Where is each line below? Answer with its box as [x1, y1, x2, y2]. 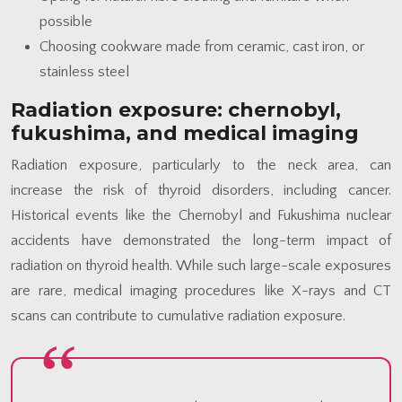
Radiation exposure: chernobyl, [11, 97, 341, 122]
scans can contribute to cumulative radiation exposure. [11, 307, 345, 324]
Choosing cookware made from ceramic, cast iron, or [39, 38, 364, 55]
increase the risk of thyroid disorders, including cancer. [11, 181, 391, 198]
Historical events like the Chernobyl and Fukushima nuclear [11, 206, 391, 223]
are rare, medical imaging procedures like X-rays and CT [11, 282, 391, 299]
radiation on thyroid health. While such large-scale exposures [11, 257, 391, 274]
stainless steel [39, 63, 129, 80]
